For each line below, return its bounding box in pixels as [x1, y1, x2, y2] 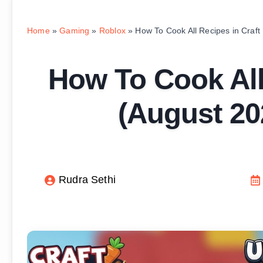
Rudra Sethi [59, 174, 116, 186]
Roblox [99, 26, 126, 35]
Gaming [59, 26, 90, 35]
